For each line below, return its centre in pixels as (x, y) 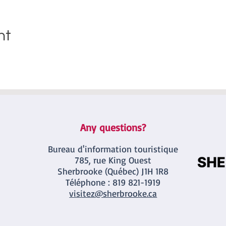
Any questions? (113, 127)
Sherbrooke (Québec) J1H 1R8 (113, 171)
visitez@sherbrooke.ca (113, 193)
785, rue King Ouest (113, 160)
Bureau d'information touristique (113, 149)
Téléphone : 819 (96, 182)
